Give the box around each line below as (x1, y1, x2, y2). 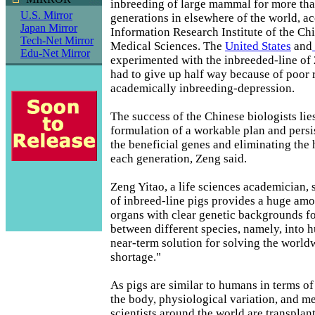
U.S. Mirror (20, 9, 72, 21)
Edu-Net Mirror (20, 47, 90, 59)
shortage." (110, 250, 161, 264)
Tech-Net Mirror (20, 34, 94, 46)
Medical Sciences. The (110, 39, 225, 53)
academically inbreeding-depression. (110, 81, 295, 95)
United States (225, 39, 291, 53)
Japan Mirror (20, 22, 77, 34)
